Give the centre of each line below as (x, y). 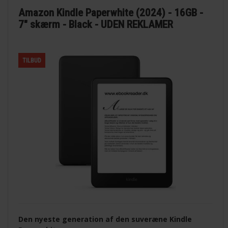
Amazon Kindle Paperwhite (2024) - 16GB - (111, 12)
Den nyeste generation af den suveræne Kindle (105, 219)
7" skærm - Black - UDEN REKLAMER (96, 24)
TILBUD (32, 60)
